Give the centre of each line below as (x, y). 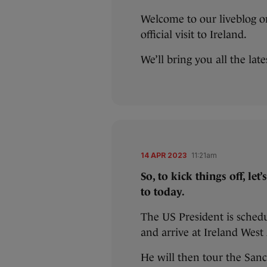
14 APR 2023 (164, 155)
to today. (164, 192)
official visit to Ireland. (195, 35)
